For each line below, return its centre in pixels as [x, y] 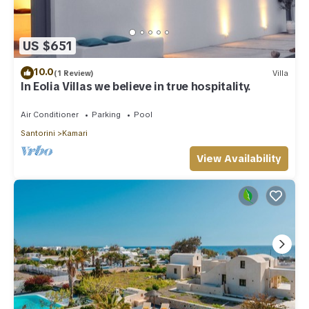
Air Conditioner [50, 115]
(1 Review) [74, 73]
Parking [106, 115]
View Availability [239, 159]
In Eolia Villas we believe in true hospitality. [136, 87]
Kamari [75, 133]
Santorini [38, 133]
